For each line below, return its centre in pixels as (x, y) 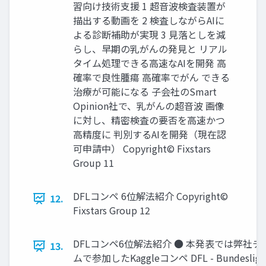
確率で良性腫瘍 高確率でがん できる (151, 77)
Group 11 (94, 163)
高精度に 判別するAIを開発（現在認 (150, 134)
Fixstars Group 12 (112, 210)
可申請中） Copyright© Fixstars (142, 149)
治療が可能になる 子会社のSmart (145, 92)
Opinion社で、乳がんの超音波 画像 (149, 106)
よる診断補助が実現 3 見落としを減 (149, 35)
